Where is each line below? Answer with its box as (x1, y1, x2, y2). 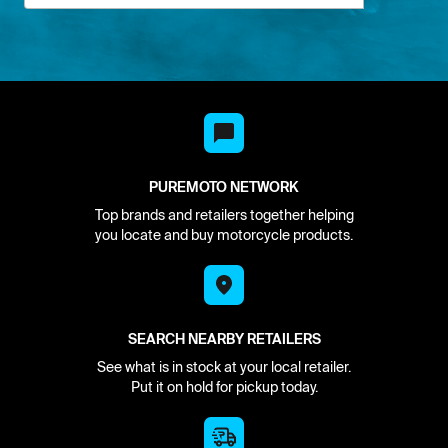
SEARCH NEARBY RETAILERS (127, 329, 321, 348)
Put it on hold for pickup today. (130, 378, 318, 395)
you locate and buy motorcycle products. (95, 226, 353, 243)
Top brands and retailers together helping (94, 206, 354, 223)
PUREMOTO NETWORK (149, 177, 299, 196)
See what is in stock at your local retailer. (97, 358, 351, 375)
